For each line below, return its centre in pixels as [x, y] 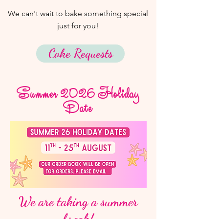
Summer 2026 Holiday [78, 95]
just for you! [78, 26]
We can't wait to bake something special [78, 13]
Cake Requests [80, 53]
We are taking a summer [78, 202]
